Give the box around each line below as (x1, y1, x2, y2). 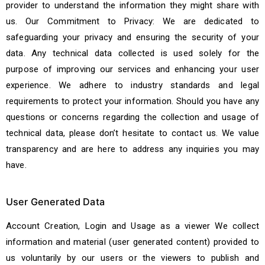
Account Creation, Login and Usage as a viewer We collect (6, 221, 259, 231)
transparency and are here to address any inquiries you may (6, 144, 259, 154)
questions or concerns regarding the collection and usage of (6, 112, 259, 122)
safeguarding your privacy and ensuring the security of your (6, 32, 259, 43)
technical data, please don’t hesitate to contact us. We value (6, 128, 259, 138)
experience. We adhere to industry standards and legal (6, 80, 259, 91)
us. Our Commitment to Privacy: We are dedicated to (6, 16, 259, 27)
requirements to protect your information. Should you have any (6, 96, 259, 106)
